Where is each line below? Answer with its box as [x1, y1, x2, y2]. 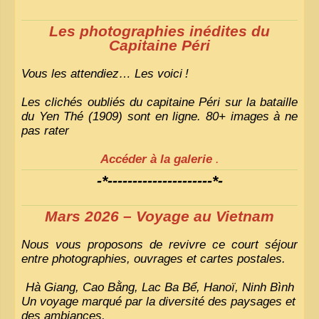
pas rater [21, 124, 69, 137]
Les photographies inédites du [49, 23, 270, 40]
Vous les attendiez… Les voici [21, 67, 182, 80]
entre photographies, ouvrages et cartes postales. [21, 252, 286, 266]
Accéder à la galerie [100, 152, 212, 166]
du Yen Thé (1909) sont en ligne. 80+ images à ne [21, 110, 298, 123]
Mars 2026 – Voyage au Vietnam [45, 208, 274, 225]
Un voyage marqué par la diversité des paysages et [21, 295, 296, 308]
